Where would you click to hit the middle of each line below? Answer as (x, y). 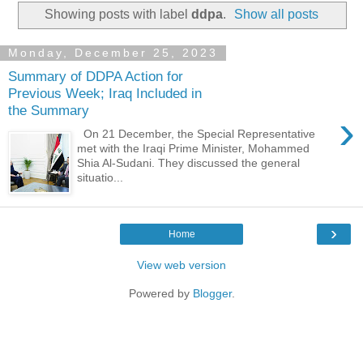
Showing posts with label (117, 14)
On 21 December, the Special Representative (196, 133)
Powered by (160, 293)
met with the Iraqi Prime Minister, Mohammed (194, 148)
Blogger (212, 293)
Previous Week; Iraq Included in (105, 94)
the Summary (49, 111)
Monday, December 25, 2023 (113, 53)
